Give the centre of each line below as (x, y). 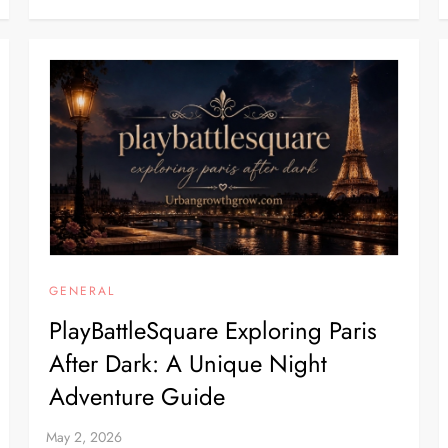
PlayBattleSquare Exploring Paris (213, 330)
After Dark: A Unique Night (188, 363)
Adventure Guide (137, 396)
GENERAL (82, 290)
